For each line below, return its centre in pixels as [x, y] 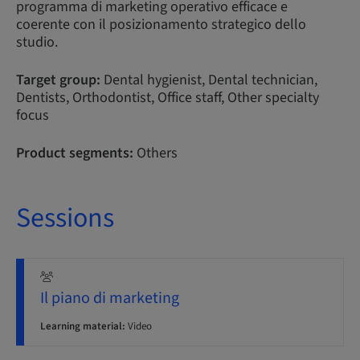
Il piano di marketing [110, 298]
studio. [37, 42]
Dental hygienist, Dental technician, [209, 80]
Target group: [58, 80]
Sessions [65, 218]
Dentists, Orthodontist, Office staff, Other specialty [168, 98]
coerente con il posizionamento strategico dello [161, 25]
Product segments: [75, 153]
